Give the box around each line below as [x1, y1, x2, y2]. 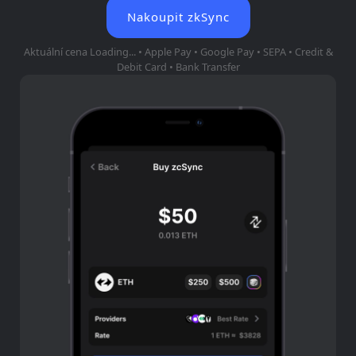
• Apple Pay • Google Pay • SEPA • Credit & [135, 44, 333, 59]
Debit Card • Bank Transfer [116, 60, 240, 74]
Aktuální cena [23, 44, 90, 59]
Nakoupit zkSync [126, 9, 230, 25]
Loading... [89, 44, 136, 59]
